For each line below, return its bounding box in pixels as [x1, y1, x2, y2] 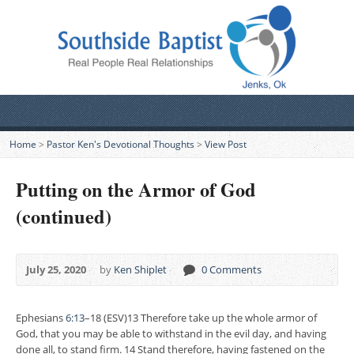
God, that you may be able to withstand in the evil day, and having [16, 326, 326, 341]
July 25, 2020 [26, 262, 86, 277]
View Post [205, 138, 247, 150]
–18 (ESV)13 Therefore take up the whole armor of [85, 311, 317, 325]
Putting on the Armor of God [16, 175, 256, 203]
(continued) [16, 202, 111, 230]
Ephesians [16, 311, 66, 325]
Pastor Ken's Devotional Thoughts [47, 138, 194, 150]
